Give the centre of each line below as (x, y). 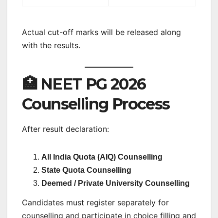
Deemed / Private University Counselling (116, 183)
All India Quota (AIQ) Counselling (102, 157)
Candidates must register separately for (95, 202)
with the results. (51, 45)
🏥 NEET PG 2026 (84, 84)
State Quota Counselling (86, 170)
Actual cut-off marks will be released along (101, 32)
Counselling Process (96, 104)
